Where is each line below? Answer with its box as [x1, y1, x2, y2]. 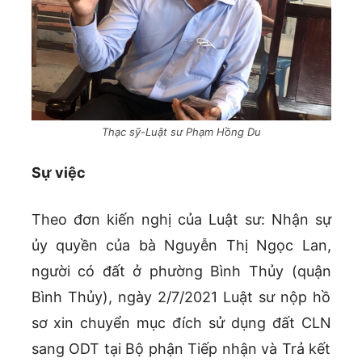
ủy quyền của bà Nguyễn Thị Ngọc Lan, [31, 236, 331, 254]
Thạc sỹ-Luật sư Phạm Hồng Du [101, 124, 261, 138]
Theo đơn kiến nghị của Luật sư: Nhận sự [31, 210, 331, 228]
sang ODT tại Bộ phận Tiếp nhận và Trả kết [31, 339, 331, 357]
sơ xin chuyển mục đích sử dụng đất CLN [31, 314, 331, 331]
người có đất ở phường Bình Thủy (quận [31, 262, 331, 280]
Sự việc [31, 163, 86, 181]
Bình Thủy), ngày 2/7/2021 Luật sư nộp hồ [31, 288, 331, 305]
